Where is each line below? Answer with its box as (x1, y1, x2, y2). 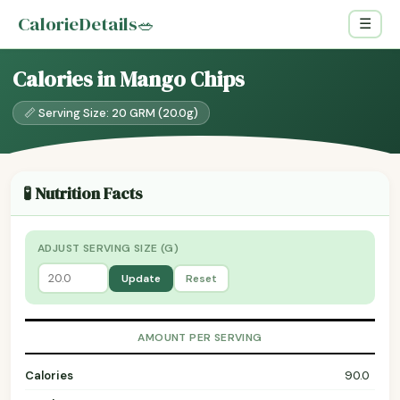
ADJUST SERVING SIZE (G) (37, 241, 179, 255)
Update (121, 271, 161, 286)
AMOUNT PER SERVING (137, 329, 262, 345)
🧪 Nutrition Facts (23, 182, 143, 204)
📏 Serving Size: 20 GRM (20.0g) (24, 105, 198, 121)
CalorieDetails (18, 11, 137, 37)
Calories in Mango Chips (12, 64, 245, 94)
